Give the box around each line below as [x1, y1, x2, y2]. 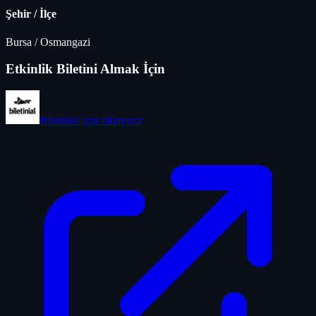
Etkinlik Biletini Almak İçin [6, 61, 165, 77]
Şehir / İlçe [6, 8, 56, 20]
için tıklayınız [80, 114, 142, 127]
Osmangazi [40, 35, 90, 48]
